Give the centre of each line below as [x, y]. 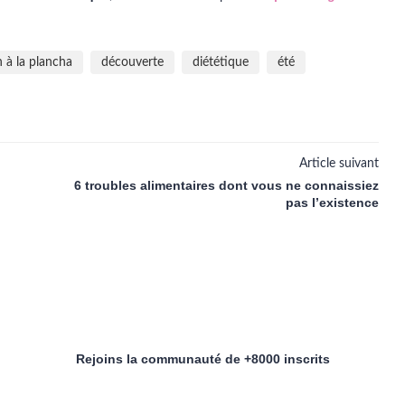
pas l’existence [332, 202]
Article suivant [339, 164]
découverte [132, 62]
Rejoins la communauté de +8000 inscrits [202, 359]
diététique [221, 62]
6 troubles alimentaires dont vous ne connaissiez [226, 185]
